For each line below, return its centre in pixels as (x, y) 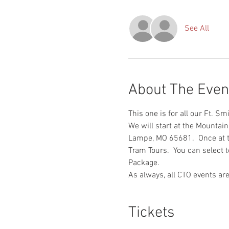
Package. (144, 163)
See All (197, 29)
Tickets (151, 213)
